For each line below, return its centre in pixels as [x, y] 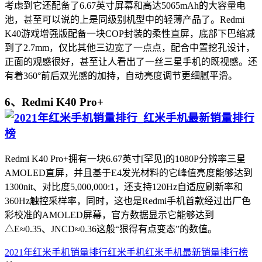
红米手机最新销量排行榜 [196, 253]
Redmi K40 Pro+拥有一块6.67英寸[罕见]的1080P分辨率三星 [125, 159]
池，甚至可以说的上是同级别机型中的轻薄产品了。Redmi [125, 20]
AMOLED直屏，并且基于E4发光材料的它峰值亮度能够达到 [129, 173]
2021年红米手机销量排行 [56, 253]
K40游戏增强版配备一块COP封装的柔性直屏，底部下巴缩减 [130, 34]
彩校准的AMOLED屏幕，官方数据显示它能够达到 [109, 215]
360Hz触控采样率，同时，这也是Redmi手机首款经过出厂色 [128, 201]
